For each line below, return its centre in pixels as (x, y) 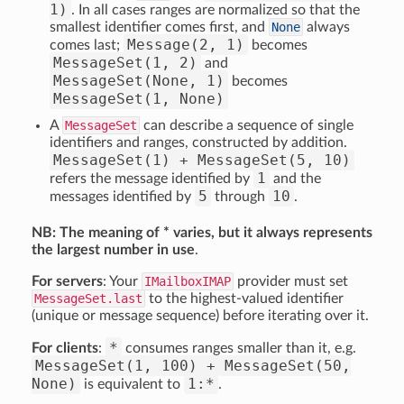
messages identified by (122, 197)
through (240, 197)
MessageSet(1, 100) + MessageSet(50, (193, 366)
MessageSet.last (88, 298)
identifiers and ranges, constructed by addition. (198, 142)
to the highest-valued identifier (244, 298)
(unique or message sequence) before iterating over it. (200, 316)
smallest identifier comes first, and (159, 27)
